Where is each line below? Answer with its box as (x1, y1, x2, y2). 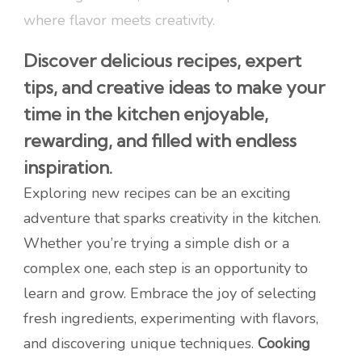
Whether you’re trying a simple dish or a (23, 233, 289, 253)
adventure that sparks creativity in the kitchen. (23, 208, 321, 228)
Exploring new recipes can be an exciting (23, 183, 291, 203)
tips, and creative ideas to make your (23, 75, 325, 99)
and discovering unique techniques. (23, 333, 258, 353)
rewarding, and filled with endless (23, 128, 297, 152)
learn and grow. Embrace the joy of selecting (23, 283, 317, 303)
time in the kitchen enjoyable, (23, 102, 268, 125)
